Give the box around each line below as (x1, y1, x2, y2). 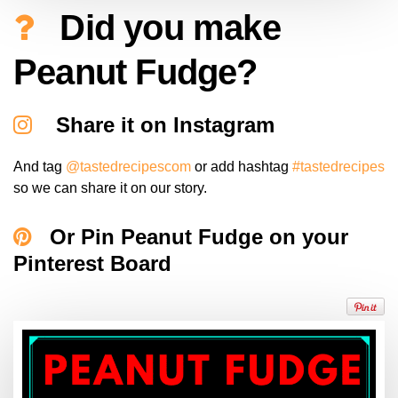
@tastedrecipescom (66, 159, 191, 175)
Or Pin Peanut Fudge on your (50, 225, 348, 250)
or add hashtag (191, 159, 292, 175)
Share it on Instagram (50, 113, 275, 138)
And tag (13, 159, 66, 175)
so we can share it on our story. (13, 180, 207, 196)
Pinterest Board (13, 251, 171, 276)
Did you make (51, 8, 281, 48)
